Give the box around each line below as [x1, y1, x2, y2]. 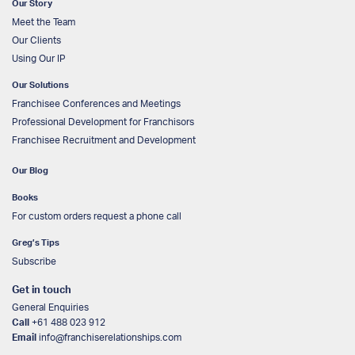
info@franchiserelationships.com [39, 332, 181, 342]
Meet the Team [12, 17, 75, 27]
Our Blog [12, 166, 48, 175]
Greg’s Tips [12, 238, 59, 247]
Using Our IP [12, 53, 66, 63]
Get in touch [12, 284, 71, 295]
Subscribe [12, 256, 56, 266]
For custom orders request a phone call [12, 211, 181, 221]
